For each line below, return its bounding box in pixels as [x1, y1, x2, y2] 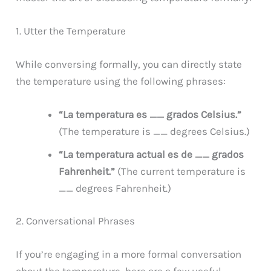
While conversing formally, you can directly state [16, 58, 243, 71]
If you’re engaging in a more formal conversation [16, 247, 242, 260]
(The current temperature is [115, 165, 246, 178]
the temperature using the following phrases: [16, 75, 226, 88]
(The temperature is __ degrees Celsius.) [59, 125, 250, 138]
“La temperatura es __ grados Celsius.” [59, 108, 242, 121]
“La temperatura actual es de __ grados [59, 148, 244, 161]
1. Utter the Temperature [16, 24, 126, 37]
